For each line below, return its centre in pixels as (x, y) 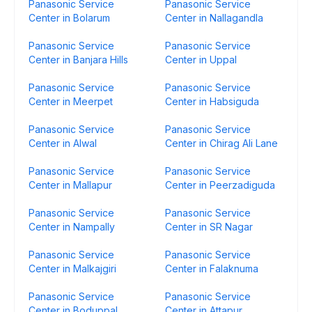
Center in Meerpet (71, 101)
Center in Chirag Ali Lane (221, 143)
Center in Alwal (63, 143)
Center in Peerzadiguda (220, 185)
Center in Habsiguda (212, 101)
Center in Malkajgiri (72, 268)
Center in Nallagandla (214, 18)
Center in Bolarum (69, 18)
